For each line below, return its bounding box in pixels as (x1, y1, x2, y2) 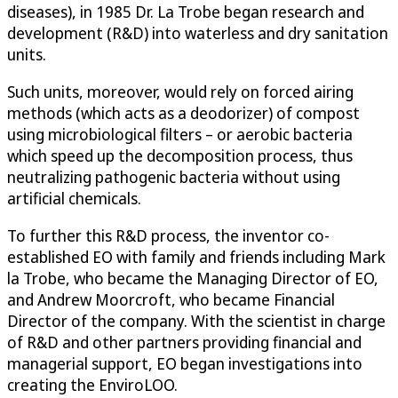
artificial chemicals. (7, 187, 141, 210)
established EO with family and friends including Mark (7, 246, 386, 268)
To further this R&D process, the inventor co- (7, 225, 330, 247)
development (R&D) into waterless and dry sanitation (7, 22, 388, 44)
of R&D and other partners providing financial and (7, 331, 362, 354)
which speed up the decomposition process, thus (7, 145, 353, 167)
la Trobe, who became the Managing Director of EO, (7, 267, 378, 290)
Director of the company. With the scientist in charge (7, 310, 386, 332)
